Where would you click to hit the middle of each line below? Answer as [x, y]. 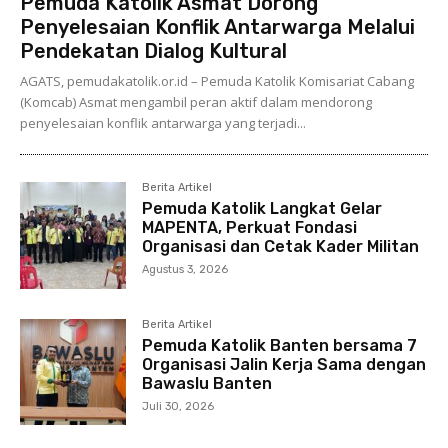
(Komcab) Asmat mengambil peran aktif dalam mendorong [196, 102]
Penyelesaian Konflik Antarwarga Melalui [217, 27]
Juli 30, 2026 [178, 406]
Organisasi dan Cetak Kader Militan [281, 247]
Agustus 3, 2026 [185, 270]
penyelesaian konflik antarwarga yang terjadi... [163, 123]
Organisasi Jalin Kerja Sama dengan [284, 364]
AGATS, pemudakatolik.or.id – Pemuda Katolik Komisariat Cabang [217, 81]
